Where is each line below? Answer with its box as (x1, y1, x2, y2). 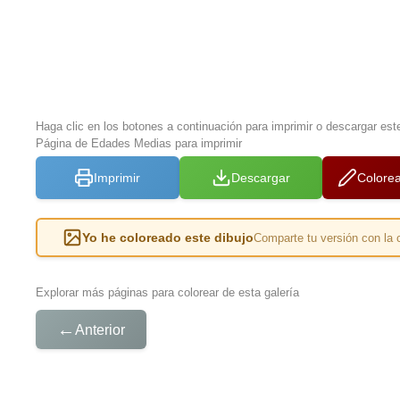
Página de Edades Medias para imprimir (36, 137, 242, 151)
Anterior (75, 321, 125, 337)
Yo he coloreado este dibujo (82, 230, 254, 246)
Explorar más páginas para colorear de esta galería (36, 286, 299, 300)
